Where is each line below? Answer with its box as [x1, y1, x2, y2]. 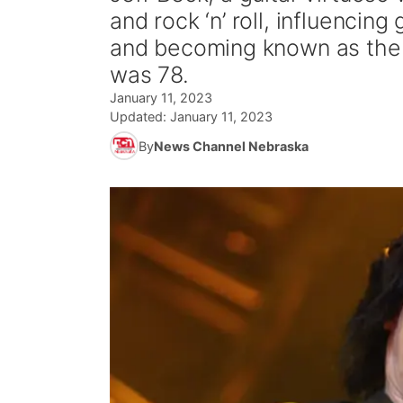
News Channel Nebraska [154, 138, 309, 154]
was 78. [110, 61, 189, 88]
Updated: [110, 109, 170, 124]
